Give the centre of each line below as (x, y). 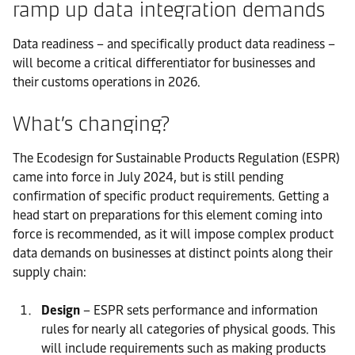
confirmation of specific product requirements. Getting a (171, 196)
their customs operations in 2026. (107, 82)
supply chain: (50, 272)
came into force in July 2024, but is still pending (148, 177)
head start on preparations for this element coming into (168, 215)
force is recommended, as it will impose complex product (173, 234)
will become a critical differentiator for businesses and (164, 63)
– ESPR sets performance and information (199, 310)
